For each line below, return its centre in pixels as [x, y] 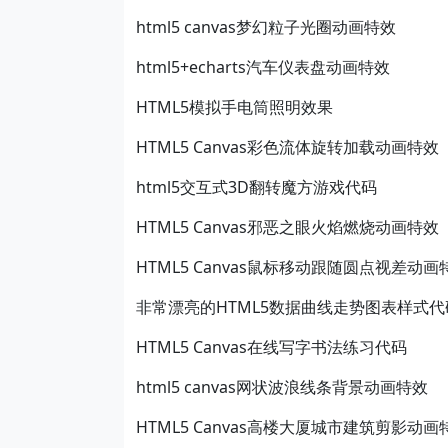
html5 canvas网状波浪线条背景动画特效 [282, 387]
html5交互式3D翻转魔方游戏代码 [256, 187]
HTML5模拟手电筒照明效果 [234, 107]
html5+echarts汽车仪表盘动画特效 [263, 67]
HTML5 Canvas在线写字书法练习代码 [271, 347]
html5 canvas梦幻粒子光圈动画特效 [266, 27]
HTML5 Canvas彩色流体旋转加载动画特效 [287, 147]
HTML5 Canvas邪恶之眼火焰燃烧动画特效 [287, 227]
